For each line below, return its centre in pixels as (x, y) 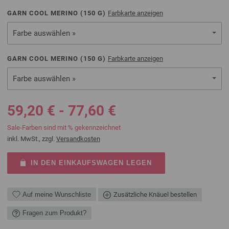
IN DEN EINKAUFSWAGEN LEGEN (91, 163)
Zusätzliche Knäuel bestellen (155, 194)
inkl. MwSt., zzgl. (32, 139)
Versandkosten (78, 139)
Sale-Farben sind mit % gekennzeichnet (64, 128)
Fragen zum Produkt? (54, 213)
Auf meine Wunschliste (57, 194)
